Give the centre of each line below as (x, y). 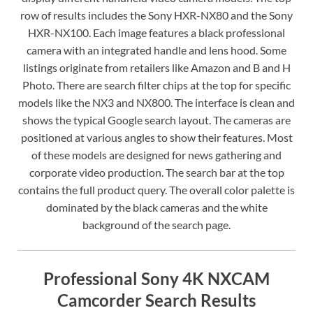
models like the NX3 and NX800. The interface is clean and (156, 103)
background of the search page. (156, 225)
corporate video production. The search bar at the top (156, 173)
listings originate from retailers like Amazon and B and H (156, 68)
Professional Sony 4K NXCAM (156, 279)
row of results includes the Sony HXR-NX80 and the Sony (156, 15)
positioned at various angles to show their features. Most (156, 138)
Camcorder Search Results (156, 300)
